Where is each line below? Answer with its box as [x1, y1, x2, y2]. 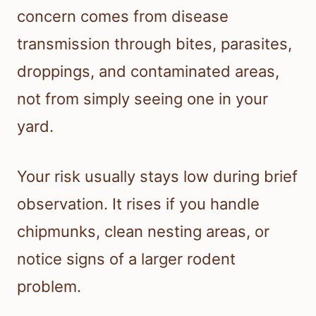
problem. [17, 277, 81, 296]
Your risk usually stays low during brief [17, 167, 298, 186]
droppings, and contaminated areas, [17, 62, 279, 81]
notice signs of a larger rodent [17, 250, 236, 269]
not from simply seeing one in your [17, 90, 268, 109]
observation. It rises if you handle [17, 195, 260, 214]
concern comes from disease [17, 7, 229, 26]
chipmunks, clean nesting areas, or [17, 222, 269, 241]
